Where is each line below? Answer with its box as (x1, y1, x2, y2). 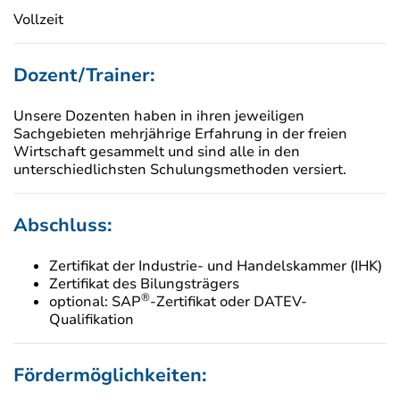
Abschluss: (13, 212, 112, 238)
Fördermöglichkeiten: (13, 362, 206, 388)
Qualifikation (49, 310, 134, 330)
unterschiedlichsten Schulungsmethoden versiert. (13, 160, 346, 180)
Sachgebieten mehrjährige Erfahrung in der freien (13, 124, 347, 145)
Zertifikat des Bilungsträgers (49, 274, 239, 295)
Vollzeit (13, 10, 63, 30)
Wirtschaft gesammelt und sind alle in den (13, 142, 300, 162)
